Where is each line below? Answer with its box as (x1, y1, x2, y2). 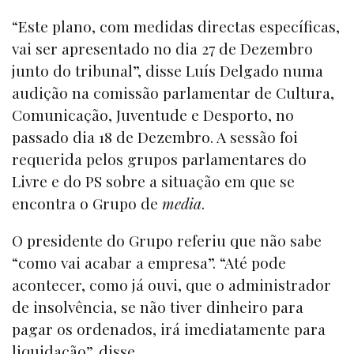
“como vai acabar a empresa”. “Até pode (12, 251, 286, 273)
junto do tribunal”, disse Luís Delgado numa (12, 59, 323, 81)
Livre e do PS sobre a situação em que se (12, 170, 295, 191)
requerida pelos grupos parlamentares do (12, 148, 307, 169)
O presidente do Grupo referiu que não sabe (12, 229, 322, 250)
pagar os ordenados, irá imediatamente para (12, 318, 326, 339)
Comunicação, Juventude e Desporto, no (12, 104, 294, 125)
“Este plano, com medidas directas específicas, (12, 15, 340, 36)
